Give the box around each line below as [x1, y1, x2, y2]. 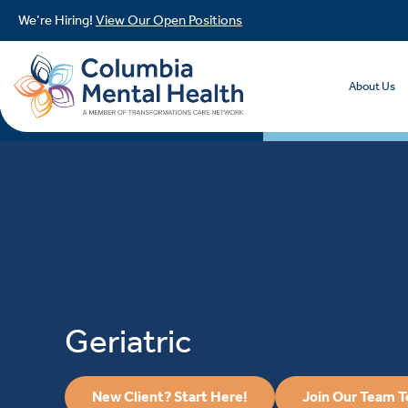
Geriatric [65, 321, 192, 362]
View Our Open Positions [96, 12, 242, 28]
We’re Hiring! [18, 12, 96, 28]
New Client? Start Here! [92, 388, 249, 406]
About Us [349, 79, 396, 93]
